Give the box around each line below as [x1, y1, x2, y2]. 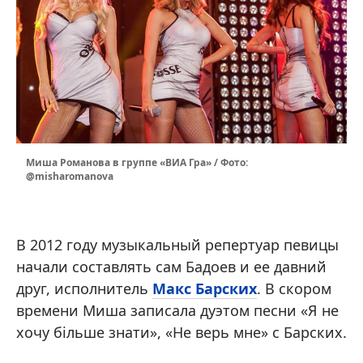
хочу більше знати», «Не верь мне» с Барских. [16, 322, 347, 342]
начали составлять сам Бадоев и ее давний [16, 256, 327, 276]
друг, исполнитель [16, 278, 152, 298]
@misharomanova [26, 169, 113, 183]
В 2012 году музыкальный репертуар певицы [16, 234, 339, 254]
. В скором [257, 278, 331, 298]
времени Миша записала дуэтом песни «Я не [16, 300, 339, 320]
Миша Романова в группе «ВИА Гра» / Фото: [26, 155, 248, 169]
